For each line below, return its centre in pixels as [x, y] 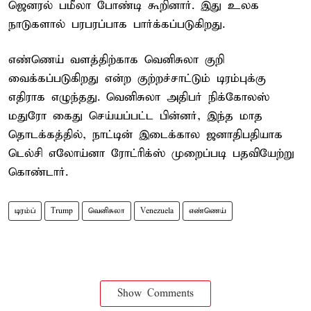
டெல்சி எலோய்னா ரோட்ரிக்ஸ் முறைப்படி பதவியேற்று [151, 153]
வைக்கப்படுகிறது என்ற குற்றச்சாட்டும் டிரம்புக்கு [137, 78]
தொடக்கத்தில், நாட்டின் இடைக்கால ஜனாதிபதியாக [145, 135]
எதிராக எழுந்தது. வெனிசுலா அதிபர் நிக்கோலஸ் [139, 97]
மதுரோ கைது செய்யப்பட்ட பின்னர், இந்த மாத [135, 116]
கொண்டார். [38, 172]
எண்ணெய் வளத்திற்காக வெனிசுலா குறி [116, 60]
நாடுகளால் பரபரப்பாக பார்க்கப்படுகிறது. [117, 24]
